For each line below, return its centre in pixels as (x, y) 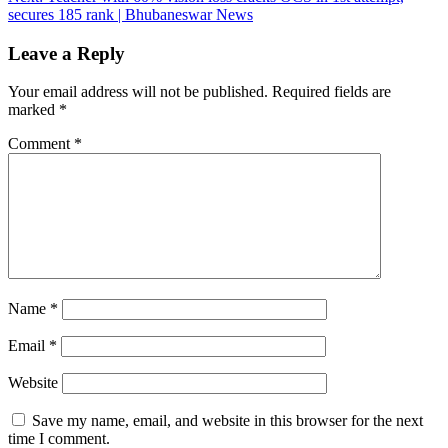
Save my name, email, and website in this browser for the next (227, 421)
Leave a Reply (66, 53)
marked (33, 110)
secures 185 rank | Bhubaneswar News (130, 14)
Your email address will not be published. (138, 92)
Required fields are (331, 92)
